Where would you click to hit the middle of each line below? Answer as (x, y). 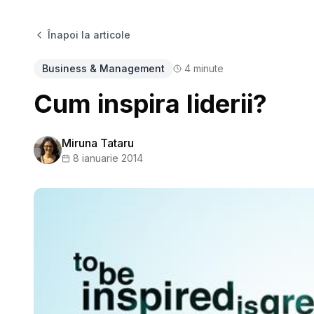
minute (207, 68)
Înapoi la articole (89, 35)
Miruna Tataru (98, 143)
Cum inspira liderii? (150, 104)
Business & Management (103, 68)
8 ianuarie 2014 (108, 158)
